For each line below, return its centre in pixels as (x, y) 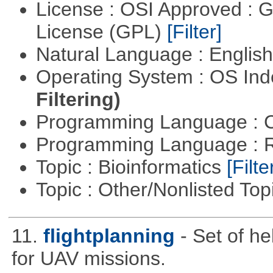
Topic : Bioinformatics (131, 167)
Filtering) (78, 100)
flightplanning (109, 236)
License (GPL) (101, 32)
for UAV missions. (88, 259)
